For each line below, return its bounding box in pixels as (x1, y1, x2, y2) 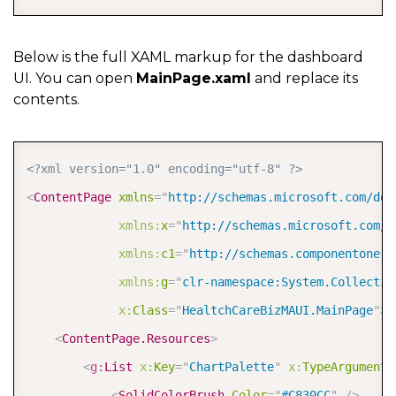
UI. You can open (13, 70, 136, 88)
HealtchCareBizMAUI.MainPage (182, 303, 373, 318)
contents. (13, 91, 80, 109)
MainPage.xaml (136, 70, 251, 88)
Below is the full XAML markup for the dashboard (13, 49, 363, 66)
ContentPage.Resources (62, 331, 210, 346)
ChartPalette (189, 360, 274, 375)
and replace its (251, 70, 358, 88)
